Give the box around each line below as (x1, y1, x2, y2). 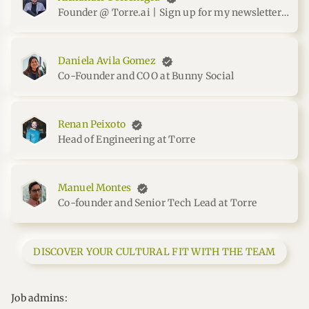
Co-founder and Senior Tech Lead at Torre (58, 197, 257, 209)
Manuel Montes (58, 181, 131, 194)
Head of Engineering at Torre (58, 133, 195, 146)
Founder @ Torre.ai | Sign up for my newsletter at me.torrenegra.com (281, 6, 289, 19)
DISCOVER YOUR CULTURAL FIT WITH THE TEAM (33, 246, 276, 258)
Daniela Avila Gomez (58, 54, 156, 67)
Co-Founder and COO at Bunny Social (58, 70, 235, 82)
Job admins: (11, 292, 68, 304)
